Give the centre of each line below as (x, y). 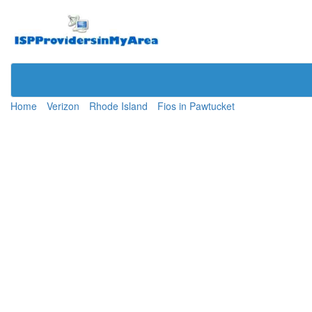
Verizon (63, 106)
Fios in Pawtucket (196, 106)
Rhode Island (118, 106)
